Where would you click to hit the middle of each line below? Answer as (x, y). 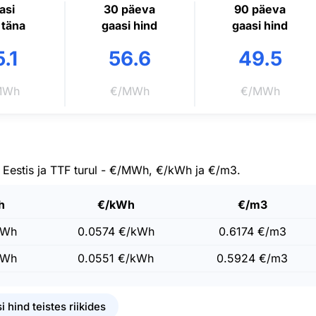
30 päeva (130, 9)
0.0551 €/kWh (116, 258)
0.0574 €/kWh (116, 231)
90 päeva (260, 9)
